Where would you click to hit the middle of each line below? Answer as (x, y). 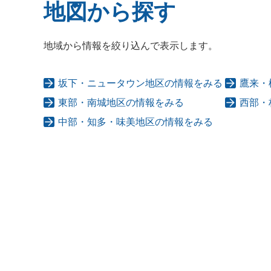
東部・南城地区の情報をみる (121, 102)
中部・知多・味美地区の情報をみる (135, 122)
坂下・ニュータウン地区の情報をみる (140, 83)
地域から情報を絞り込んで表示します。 (131, 45)
